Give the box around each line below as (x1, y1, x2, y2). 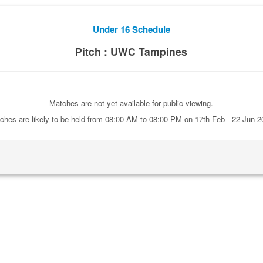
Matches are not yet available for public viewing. (49, 97, 214, 109)
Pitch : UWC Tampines (75, 44, 188, 59)
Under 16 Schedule (92, 23, 170, 36)
